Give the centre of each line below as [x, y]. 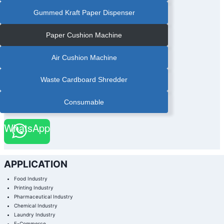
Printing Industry [33, 187]
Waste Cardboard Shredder [84, 80]
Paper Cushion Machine [84, 35]
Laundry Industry [34, 214]
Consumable [84, 102]
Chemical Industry [35, 205]
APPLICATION [35, 164]
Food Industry [30, 178]
